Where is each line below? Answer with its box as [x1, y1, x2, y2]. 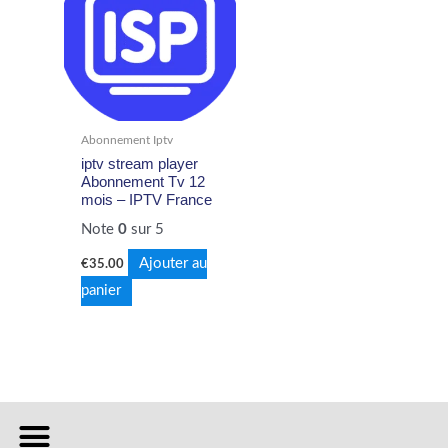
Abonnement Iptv [81, 134, 174, 147]
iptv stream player [81, 155, 199, 172]
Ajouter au [139, 256, 208, 272]
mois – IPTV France [81, 191, 213, 208]
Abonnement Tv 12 [81, 173, 206, 190]
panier [81, 283, 122, 299]
